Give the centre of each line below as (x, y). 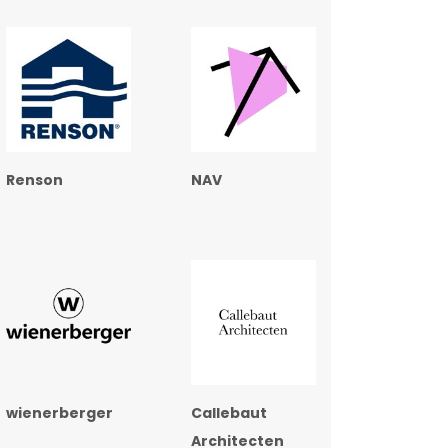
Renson (34, 180)
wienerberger (59, 413)
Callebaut (229, 413)
